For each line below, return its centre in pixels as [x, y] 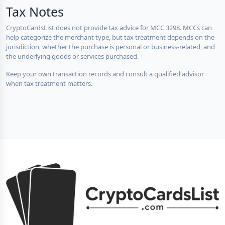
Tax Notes [35, 11]
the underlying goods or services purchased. [72, 56]
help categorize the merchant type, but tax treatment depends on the [110, 37]
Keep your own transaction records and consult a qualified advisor [105, 74]
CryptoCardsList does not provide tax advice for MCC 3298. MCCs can [109, 27]
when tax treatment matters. [49, 83]
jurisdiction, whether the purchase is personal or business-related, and [110, 46]
